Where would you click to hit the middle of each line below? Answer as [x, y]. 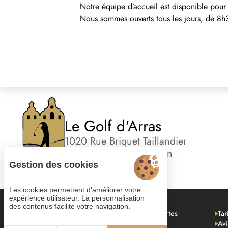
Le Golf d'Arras [113, 126]
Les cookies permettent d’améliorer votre [75, 190]
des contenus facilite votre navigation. [70, 206]
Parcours [32, 213]
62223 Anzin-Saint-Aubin [119, 153]
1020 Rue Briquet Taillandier [126, 141]
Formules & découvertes [139, 213]
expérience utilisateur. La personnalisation [77, 198]
